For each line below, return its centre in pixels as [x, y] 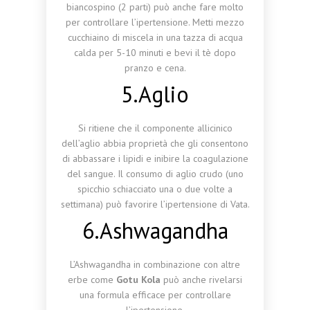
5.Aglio [155, 94]
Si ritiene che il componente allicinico [155, 128]
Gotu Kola [140, 280]
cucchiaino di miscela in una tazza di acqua [155, 37]
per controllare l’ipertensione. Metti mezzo [155, 22]
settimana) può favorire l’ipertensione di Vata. [155, 204]
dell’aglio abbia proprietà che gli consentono [155, 143]
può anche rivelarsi [203, 280]
